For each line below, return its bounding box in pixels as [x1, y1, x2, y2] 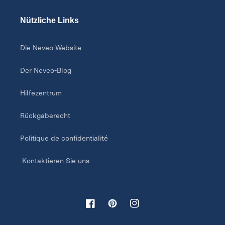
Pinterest [107, 204, 137, 212]
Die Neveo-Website [20, 44, 81, 52]
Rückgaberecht [20, 111, 70, 120]
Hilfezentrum [20, 89, 62, 97]
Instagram [130, 204, 162, 212]
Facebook [85, 204, 118, 212]
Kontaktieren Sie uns [20, 157, 89, 165]
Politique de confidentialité [20, 134, 108, 143]
